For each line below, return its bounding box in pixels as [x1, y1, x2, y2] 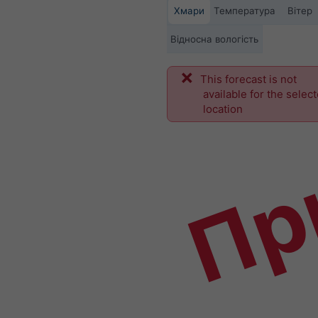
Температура [213, 5, 275, 16]
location [203, 102, 243, 116]
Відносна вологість [170, 33, 258, 45]
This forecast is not [199, 72, 297, 86]
